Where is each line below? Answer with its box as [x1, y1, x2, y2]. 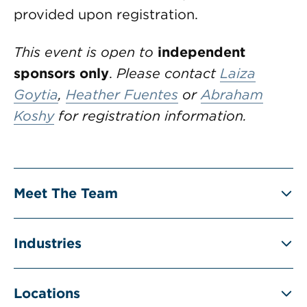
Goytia [14, 86, 58, 103]
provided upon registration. [14, 6, 198, 23]
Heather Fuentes [66, 86, 178, 103]
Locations [14, 285, 80, 302]
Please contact [116, 65, 220, 82]
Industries [14, 235, 82, 251]
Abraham [201, 86, 263, 103]
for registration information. [54, 108, 247, 124]
